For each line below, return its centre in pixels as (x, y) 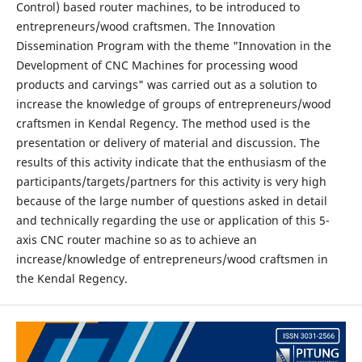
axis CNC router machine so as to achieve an (136, 239)
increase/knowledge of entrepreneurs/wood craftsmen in (172, 259)
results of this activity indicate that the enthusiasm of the (171, 162)
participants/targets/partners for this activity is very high (171, 181)
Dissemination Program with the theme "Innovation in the (173, 45)
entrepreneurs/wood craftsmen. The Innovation (145, 26)
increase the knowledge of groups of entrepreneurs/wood (173, 103)
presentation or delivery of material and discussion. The (168, 142)
